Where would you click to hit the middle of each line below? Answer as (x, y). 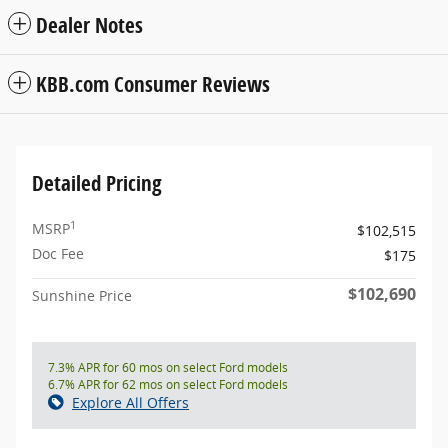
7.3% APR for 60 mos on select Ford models (168, 368)
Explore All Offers (130, 403)
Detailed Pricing (97, 183)
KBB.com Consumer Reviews (153, 84)
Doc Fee (58, 254)
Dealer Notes (89, 25)
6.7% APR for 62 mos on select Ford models (168, 385)
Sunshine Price (82, 296)
